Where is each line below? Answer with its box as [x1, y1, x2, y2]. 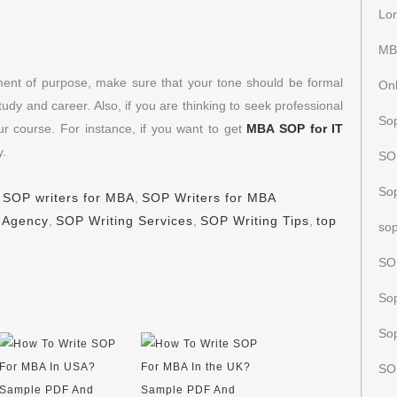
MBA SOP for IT [246, 121, 344, 136]
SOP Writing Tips [200, 214, 309, 228]
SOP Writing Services [56, 214, 193, 228]
